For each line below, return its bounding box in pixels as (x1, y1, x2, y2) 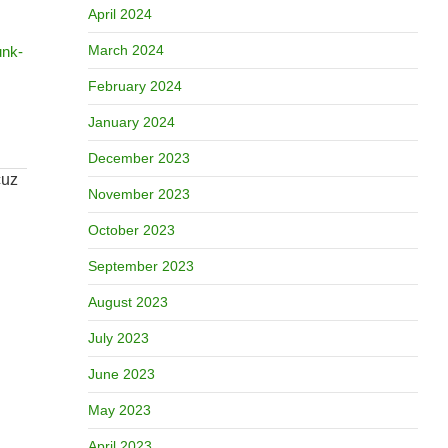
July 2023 (87, 330, 149, 346)
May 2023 (87, 402, 151, 418)
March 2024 (87, 42, 164, 58)
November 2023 (87, 186, 190, 202)
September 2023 (87, 258, 194, 274)
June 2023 (87, 366, 155, 382)
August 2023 (87, 294, 168, 310)
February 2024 (87, 78, 182, 94)
